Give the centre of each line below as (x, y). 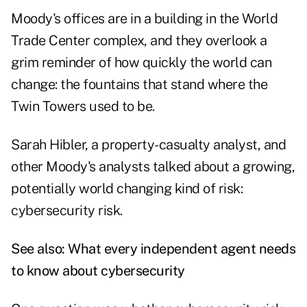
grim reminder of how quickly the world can (141, 63)
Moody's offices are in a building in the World (144, 19)
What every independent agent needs (182, 249)
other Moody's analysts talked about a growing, (153, 167)
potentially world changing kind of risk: (127, 189)
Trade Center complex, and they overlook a (139, 41)
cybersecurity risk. (67, 211)
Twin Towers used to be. (83, 107)
